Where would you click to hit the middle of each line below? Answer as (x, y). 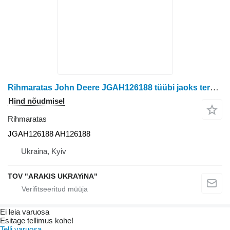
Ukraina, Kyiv (44, 151)
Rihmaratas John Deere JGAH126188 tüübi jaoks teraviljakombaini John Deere (214, 88)
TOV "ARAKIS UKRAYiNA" (53, 176)
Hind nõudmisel (36, 101)
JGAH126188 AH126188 (49, 134)
